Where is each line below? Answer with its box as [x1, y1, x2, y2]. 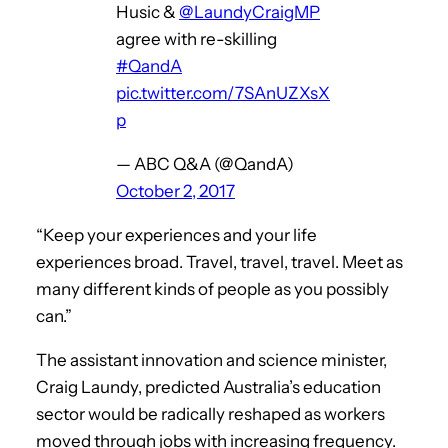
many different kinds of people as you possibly [36, 278, 389, 299]
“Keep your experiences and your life [36, 224, 317, 245]
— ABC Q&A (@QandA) [116, 153, 294, 174]
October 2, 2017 [116, 180, 235, 201]
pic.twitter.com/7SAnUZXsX [116, 82, 330, 103]
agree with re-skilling [116, 28, 277, 49]
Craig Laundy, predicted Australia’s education [36, 376, 381, 397]
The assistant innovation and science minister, [36, 349, 387, 370]
